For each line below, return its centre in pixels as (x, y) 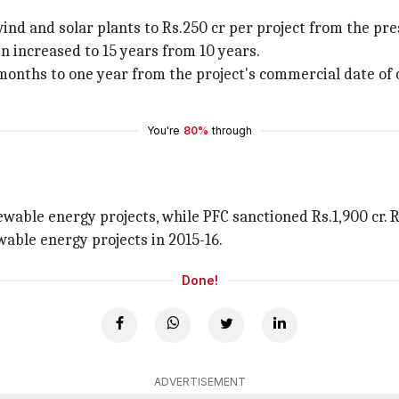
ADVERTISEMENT (199, 382)
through (232, 130)
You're (163, 130)
